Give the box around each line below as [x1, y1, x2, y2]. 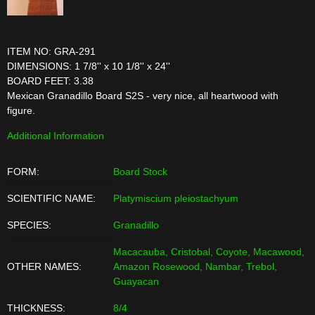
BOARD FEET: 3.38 [7, 75, 94, 87]
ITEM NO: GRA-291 [7, 46, 96, 58]
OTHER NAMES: [7, 261, 82, 273]
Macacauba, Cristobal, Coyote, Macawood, [113, 246, 304, 258]
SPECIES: [7, 219, 51, 231]
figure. [7, 105, 35, 117]
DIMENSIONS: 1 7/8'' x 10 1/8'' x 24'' [7, 60, 170, 72]
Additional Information [7, 130, 104, 142]
